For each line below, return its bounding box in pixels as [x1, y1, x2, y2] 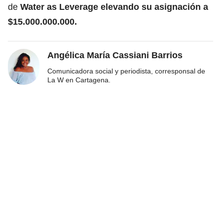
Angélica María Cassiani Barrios [47, 50, 183, 60]
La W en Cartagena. [47, 75, 110, 84]
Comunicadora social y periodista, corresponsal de [47, 67, 205, 75]
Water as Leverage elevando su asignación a [20, 1, 208, 12]
